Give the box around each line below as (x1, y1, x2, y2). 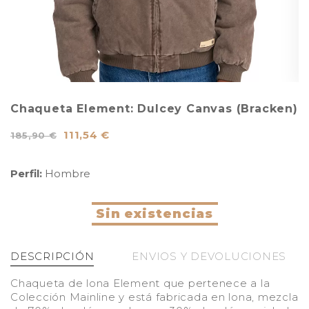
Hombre (45, 167, 90, 180)
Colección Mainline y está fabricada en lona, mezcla (10, 290, 299, 303)
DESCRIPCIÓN (10, 250, 94, 263)
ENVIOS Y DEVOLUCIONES (132, 250, 286, 263)
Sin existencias (95, 206, 214, 221)
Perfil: (10, 167, 45, 180)
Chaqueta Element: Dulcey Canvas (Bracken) (10, 102, 298, 115)
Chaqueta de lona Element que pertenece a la (10, 277, 270, 290)
